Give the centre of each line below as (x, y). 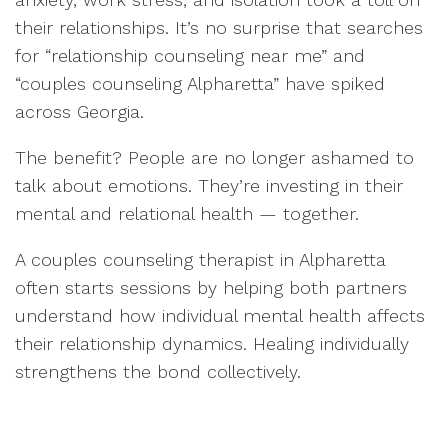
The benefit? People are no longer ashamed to (214, 157)
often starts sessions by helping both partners (211, 287)
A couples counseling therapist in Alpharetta (200, 259)
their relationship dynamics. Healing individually (212, 343)
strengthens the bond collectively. (158, 371)
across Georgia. (79, 111)
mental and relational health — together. (187, 213)
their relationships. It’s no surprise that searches (219, 27)
